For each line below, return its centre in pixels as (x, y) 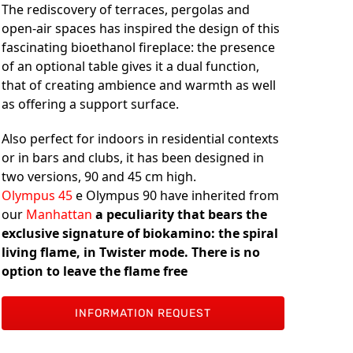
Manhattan (59, 215)
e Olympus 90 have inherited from (176, 196)
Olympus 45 (37, 196)
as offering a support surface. (91, 104)
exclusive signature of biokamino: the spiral (140, 234)
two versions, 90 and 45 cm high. (99, 177)
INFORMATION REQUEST (143, 314)
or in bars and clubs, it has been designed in (133, 158)
